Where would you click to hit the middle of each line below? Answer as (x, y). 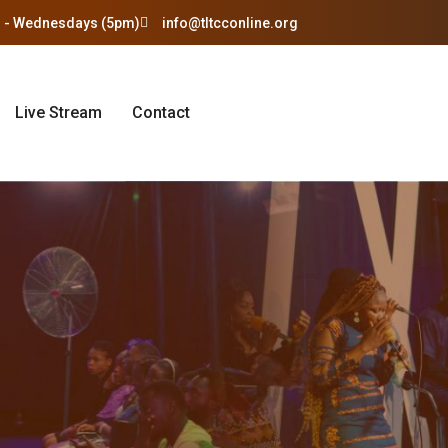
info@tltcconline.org (230, 23)
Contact (161, 112)
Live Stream (58, 112)
